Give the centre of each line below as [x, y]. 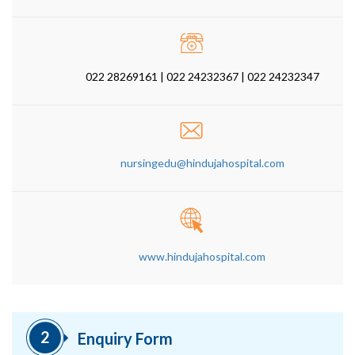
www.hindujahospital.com [202, 256]
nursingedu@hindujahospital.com [202, 162]
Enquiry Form [125, 338]
